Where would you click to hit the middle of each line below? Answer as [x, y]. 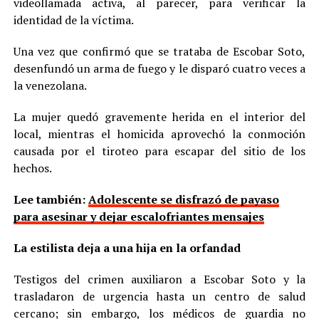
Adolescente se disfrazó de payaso [183, 200]
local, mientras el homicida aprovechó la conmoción [159, 134]
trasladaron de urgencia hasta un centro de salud [159, 297]
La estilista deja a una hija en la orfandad [127, 248]
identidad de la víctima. [73, 20]
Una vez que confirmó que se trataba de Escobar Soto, [159, 52]
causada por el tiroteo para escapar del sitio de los [159, 151]
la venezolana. [50, 86]
